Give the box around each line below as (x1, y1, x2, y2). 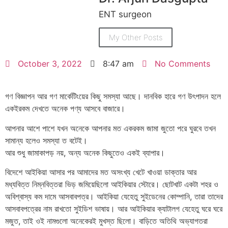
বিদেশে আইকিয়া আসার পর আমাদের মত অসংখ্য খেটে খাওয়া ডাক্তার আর (5, 167, 196, 178)
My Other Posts (109, 33, 162, 43)
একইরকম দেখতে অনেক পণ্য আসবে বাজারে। (5, 103, 125, 114)
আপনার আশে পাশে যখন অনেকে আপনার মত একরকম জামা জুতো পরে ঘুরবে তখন (5, 123, 216, 133)
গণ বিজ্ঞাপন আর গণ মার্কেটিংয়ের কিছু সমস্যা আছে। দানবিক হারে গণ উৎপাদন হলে (5, 91, 221, 102)
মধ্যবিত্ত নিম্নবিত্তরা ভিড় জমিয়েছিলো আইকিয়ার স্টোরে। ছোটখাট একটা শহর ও (5, 179, 218, 190)
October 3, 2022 (18, 59, 82, 69)
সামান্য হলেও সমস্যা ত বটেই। (5, 135, 88, 146)
